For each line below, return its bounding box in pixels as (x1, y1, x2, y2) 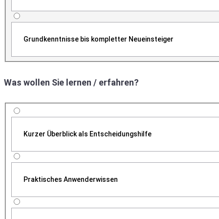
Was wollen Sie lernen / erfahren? (4, 77, 139, 88)
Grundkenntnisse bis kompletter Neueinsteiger (23, 35, 174, 44)
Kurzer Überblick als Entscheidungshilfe (23, 130, 152, 138)
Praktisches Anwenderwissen (23, 175, 118, 183)
